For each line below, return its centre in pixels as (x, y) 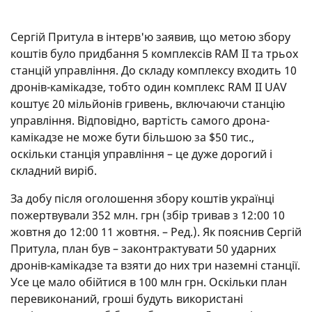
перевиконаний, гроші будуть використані (127, 298)
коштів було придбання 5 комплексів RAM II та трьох (154, 53)
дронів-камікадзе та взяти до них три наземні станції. (155, 265)
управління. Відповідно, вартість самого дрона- (140, 120)
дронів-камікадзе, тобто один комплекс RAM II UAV (149, 87)
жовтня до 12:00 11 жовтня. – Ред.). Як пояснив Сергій (156, 232)
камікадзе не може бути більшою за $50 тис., (132, 137)
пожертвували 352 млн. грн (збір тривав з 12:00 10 (148, 215)
